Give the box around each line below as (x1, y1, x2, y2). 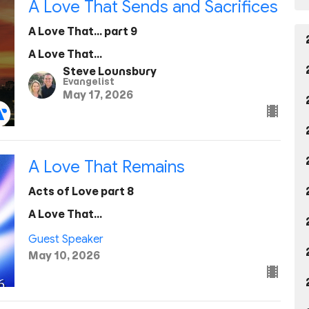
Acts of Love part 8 (28, 185, 134, 199)
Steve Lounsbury (62, 65, 157, 79)
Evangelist (62, 76, 114, 88)
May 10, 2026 (28, 248, 100, 262)
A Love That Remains (28, 157, 185, 178)
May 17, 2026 (62, 88, 133, 102)
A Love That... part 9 (28, 24, 137, 38)
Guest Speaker (28, 232, 103, 246)
